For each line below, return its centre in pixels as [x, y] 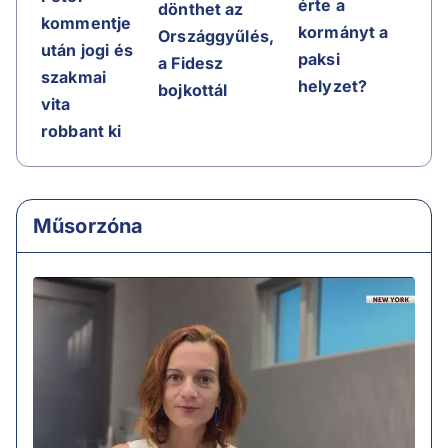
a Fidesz [191, 63]
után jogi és [87, 50]
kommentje [86, 23]
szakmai [74, 77]
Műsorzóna [88, 226]
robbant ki [81, 131]
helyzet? [333, 86]
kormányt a [343, 32]
